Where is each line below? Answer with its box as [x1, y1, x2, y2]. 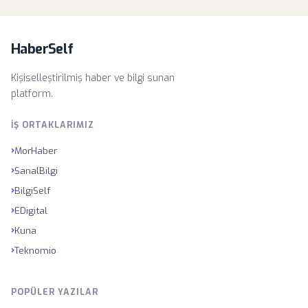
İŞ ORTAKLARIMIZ [11, 119, 94, 131]
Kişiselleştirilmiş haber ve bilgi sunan [11, 71, 175, 85]
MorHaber [14, 144, 57, 157]
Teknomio [14, 243, 56, 256]
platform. [11, 87, 53, 100]
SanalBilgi [14, 164, 58, 177]
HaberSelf [11, 40, 74, 58]
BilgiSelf [14, 184, 50, 197]
